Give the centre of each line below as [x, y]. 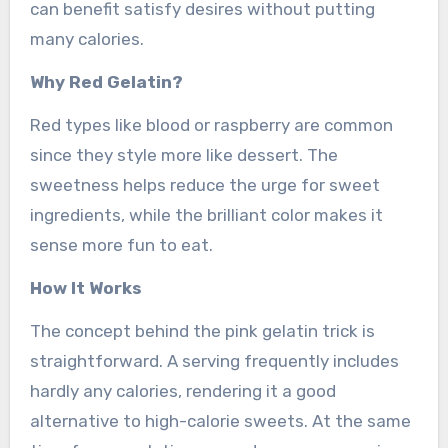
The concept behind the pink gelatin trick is [202, 330]
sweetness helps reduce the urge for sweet [204, 184]
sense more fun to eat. [121, 244]
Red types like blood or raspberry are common [211, 124]
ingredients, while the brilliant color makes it [206, 214]
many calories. [86, 38]
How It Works [85, 287]
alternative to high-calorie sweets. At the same [220, 420]
